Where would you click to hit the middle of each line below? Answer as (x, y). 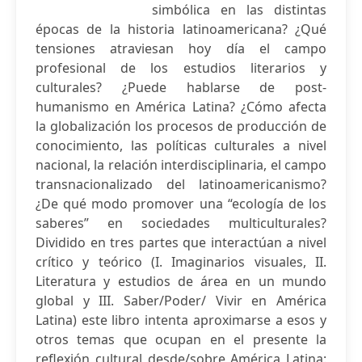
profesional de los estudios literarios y (181, 68)
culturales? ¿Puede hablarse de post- (181, 87)
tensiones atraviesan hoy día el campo (181, 48)
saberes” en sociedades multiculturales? (181, 223)
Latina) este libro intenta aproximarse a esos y (181, 320)
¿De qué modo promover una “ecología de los (181, 204)
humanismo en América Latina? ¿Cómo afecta (181, 107)
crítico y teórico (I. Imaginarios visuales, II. (181, 262)
